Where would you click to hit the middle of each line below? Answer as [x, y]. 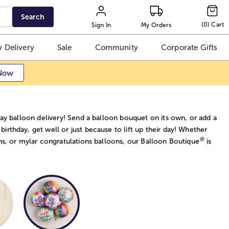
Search [33, 17]
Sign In [101, 25]
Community [116, 48]
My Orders [156, 25]
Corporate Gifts [189, 48]
